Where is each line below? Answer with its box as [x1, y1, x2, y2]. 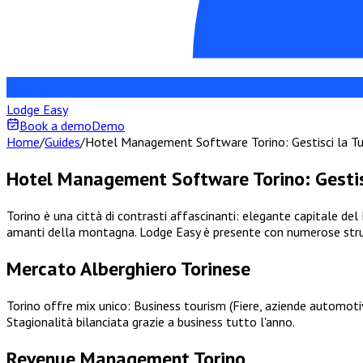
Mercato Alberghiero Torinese [6, 255, 250, 281]
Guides [45, 134, 80, 151]
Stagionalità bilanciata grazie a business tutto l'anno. [6, 313, 295, 330]
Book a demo [19, 117, 92, 135]
